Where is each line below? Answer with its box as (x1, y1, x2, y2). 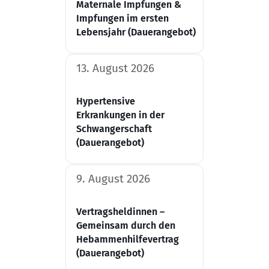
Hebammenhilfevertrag (76, 234, 179, 246)
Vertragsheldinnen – (76, 206, 165, 218)
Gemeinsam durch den (76, 220, 175, 232)
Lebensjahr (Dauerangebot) (76, 26, 196, 38)
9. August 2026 (76, 172, 150, 186)
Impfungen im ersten (76, 13, 169, 25)
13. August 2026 (76, 61, 154, 76)
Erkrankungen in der (76, 109, 165, 121)
